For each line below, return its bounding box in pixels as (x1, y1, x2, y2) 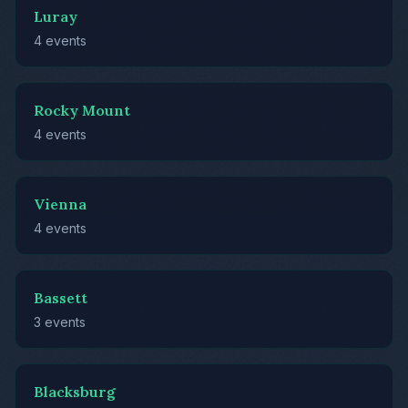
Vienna (34, 194, 87, 213)
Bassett (34, 288, 87, 307)
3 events (34, 313, 86, 330)
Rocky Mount (34, 100, 130, 119)
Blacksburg (34, 382, 116, 401)
